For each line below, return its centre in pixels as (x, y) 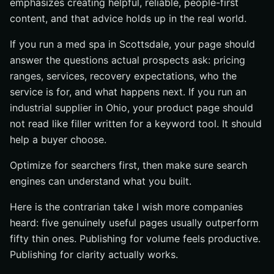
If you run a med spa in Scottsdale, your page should (132, 44)
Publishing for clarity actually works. (94, 254)
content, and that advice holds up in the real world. (128, 18)
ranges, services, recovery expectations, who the (123, 76)
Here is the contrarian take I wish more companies (126, 207)
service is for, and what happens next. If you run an (128, 92)
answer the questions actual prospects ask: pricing (128, 60)
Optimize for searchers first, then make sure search (128, 165)
